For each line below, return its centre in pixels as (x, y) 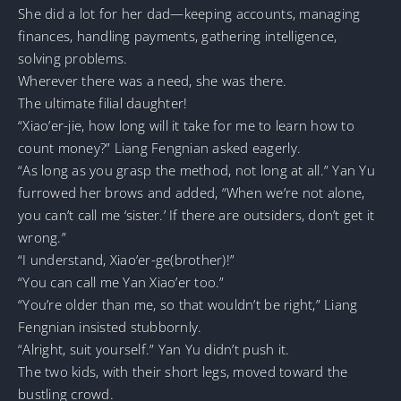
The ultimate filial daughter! (103, 102)
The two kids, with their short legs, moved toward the (183, 371)
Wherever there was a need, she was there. (153, 80)
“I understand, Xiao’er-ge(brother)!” (127, 259)
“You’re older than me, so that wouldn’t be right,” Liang (188, 304)
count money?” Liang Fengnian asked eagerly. (160, 147)
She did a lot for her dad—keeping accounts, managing (189, 13)
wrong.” (42, 237)
